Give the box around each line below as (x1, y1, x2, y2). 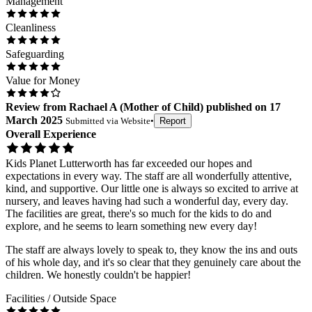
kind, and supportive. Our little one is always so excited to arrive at (6, 182, 298, 195)
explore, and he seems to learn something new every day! (6, 220, 257, 233)
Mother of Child (123, 101, 200, 114)
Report (159, 116, 186, 127)
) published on (200, 101, 267, 114)
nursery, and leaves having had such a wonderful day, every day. (6, 195, 288, 208)
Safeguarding (6, 48, 64, 61)
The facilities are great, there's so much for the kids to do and (6, 208, 272, 220)
